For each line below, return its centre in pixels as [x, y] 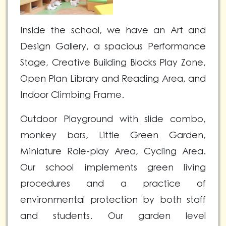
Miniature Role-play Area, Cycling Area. [113, 151]
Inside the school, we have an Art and [113, 30]
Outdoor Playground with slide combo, [113, 119]
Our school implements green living [113, 167]
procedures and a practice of [113, 184]
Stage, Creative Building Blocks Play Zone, [113, 63]
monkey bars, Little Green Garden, [113, 135]
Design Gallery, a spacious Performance [113, 46]
